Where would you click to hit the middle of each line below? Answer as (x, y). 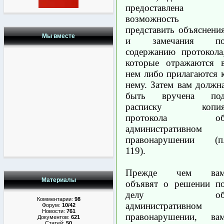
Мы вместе (58, 36)
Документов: (54, 217)
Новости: (54, 211)
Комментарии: (55, 199)
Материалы (58, 180)
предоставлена (154, 7)
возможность (152, 18)
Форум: (52, 205)
